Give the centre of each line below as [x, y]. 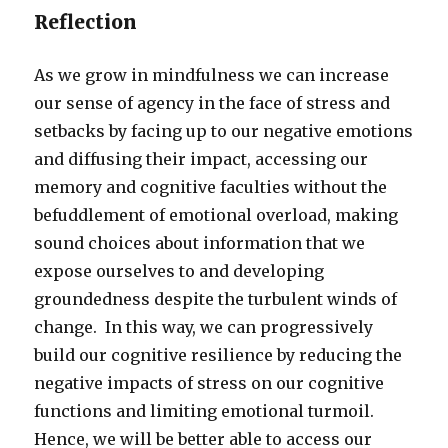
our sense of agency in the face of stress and [212, 102]
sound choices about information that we [200, 242]
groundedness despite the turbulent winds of [216, 298]
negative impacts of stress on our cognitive [209, 382]
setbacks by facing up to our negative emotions [224, 130]
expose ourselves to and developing [179, 270]
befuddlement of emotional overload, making [216, 214]
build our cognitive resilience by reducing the [218, 354]
